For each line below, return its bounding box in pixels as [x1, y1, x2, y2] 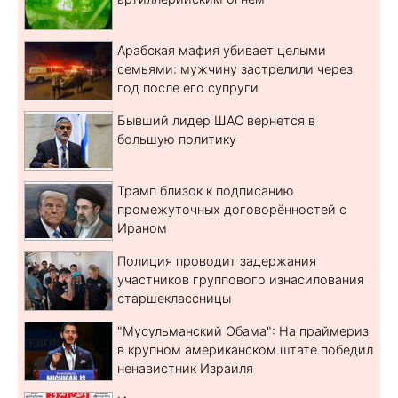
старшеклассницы [117, 290, 231, 306]
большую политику [117, 131, 236, 147]
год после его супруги [117, 79, 259, 95]
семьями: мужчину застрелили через [117, 60, 353, 76]
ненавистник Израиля [117, 360, 253, 376]
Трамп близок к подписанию [117, 182, 294, 198]
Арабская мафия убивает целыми [117, 42, 326, 58]
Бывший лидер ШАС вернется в [117, 112, 315, 128]
